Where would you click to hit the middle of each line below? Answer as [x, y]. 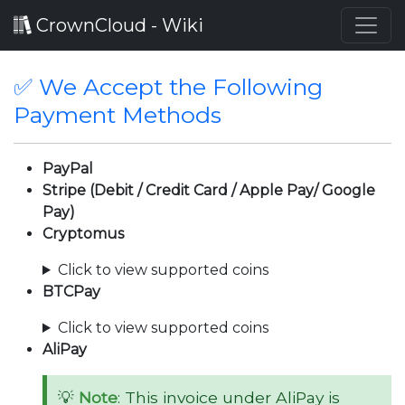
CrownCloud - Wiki [118, 25]
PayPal [68, 169]
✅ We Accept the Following [168, 87]
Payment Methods [118, 115]
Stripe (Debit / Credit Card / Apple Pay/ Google [209, 190]
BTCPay [71, 292]
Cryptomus [83, 234]
